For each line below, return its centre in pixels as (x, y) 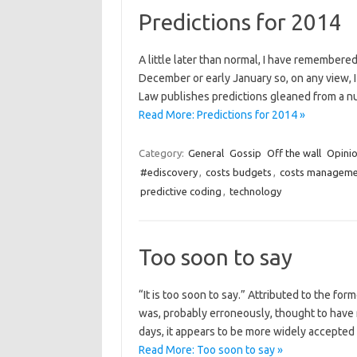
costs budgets (238, 172)
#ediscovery (169, 172)
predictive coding (180, 191)
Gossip (245, 153)
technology (255, 191)
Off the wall (294, 153)
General (206, 153)
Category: (162, 153)
